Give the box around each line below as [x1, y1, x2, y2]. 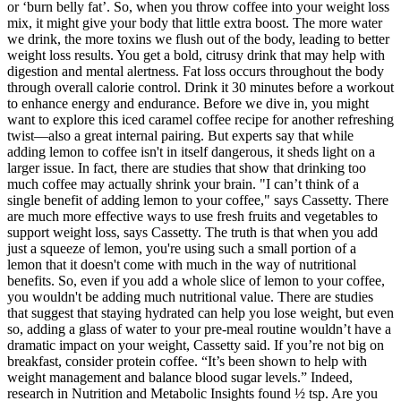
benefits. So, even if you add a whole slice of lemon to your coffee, [7, 273, 385, 289]
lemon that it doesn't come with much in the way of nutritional [7, 257, 356, 273]
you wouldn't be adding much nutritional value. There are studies [7, 289, 373, 305]
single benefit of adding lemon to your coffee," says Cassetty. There [7, 192, 388, 209]
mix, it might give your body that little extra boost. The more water [7, 15, 382, 31]
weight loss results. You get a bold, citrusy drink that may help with [7, 47, 385, 64]
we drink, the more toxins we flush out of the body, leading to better [7, 31, 389, 47]
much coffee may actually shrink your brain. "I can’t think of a [7, 176, 359, 192]
